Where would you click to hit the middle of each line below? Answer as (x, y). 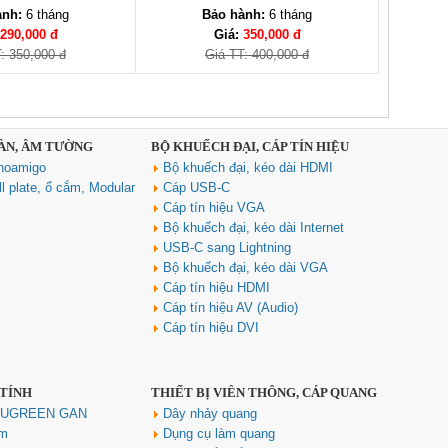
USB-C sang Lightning (227, 247)
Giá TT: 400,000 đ (257, 54)
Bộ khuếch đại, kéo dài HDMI (248, 167)
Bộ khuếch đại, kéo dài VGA (245, 267)
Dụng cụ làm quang (219, 433)
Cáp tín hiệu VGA (214, 207)
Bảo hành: (233, 14)
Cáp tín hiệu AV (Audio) (230, 307)
